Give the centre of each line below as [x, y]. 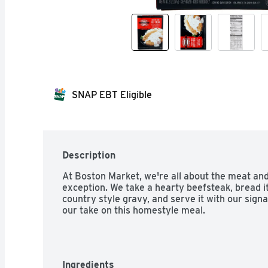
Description [89, 155]
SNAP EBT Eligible [112, 95]
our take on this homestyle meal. [134, 210]
